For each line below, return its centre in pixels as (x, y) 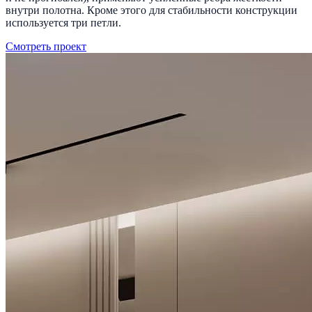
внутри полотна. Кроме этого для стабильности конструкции (151, 10)
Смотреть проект (46, 47)
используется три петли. (63, 23)
